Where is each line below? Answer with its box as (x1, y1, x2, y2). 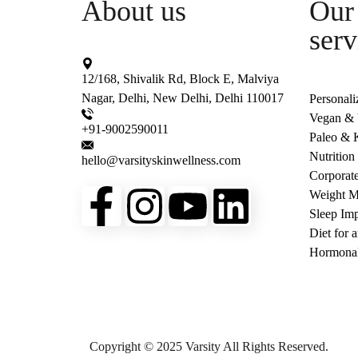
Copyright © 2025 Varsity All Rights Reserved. (89, 340, 328, 353)
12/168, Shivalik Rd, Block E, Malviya (82, 72, 279, 86)
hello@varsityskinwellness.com (82, 153, 241, 167)
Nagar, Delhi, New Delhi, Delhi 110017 (82, 91, 284, 105)
